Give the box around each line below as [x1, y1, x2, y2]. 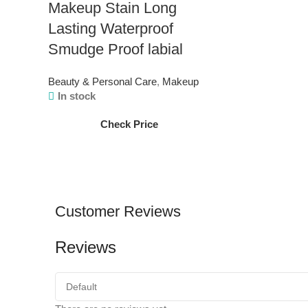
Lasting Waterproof [48, 20, 173, 37]
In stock [57, 90, 96, 102]
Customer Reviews [55, 203, 181, 220]
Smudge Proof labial [48, 41, 183, 58]
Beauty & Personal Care [48, 76, 157, 87]
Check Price [100, 118, 159, 130]
